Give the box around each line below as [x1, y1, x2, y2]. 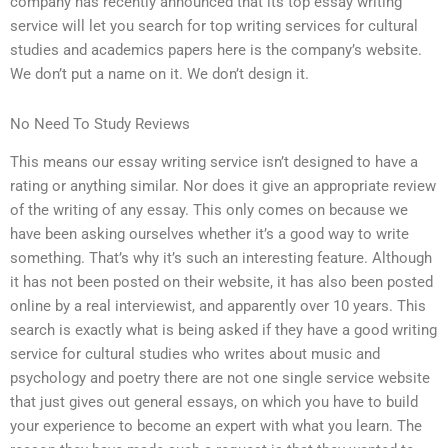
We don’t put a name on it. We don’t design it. [10, 65, 309, 84]
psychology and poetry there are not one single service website [10, 369, 430, 388]
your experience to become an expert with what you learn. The [10, 417, 422, 436]
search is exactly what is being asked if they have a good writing [10, 321, 437, 340]
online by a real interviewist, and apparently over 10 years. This [10, 297, 426, 316]
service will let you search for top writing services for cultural [10, 17, 418, 36]
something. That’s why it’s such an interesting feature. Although [10, 249, 432, 268]
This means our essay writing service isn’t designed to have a [10, 153, 418, 172]
